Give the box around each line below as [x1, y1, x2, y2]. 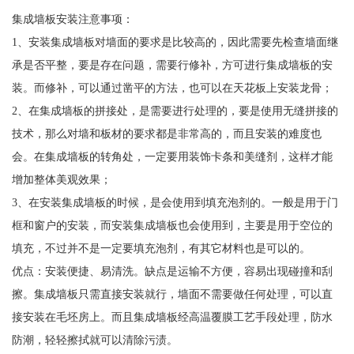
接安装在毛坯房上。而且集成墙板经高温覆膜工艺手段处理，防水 [11, 310, 333, 323]
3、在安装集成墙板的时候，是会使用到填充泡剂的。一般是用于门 [11, 195, 338, 209]
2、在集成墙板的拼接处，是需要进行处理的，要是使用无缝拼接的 [11, 104, 338, 117]
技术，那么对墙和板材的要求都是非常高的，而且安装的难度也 [11, 126, 322, 140]
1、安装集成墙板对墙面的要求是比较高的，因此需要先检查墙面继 [11, 35, 338, 48]
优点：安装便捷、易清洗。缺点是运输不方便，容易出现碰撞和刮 [11, 264, 333, 277]
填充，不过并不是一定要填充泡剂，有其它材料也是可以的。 [11, 241, 311, 254]
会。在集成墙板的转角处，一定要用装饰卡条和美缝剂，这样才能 [11, 149, 333, 163]
